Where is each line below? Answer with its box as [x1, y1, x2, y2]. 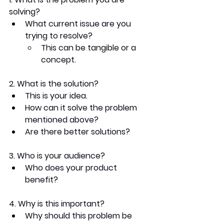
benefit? [25, 174, 58, 186]
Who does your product [25, 162, 119, 174]
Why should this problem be [25, 210, 134, 222]
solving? [9, 6, 40, 18]
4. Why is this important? [9, 198, 104, 210]
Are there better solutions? [25, 126, 130, 138]
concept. [41, 54, 80, 66]
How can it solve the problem [25, 102, 139, 114]
